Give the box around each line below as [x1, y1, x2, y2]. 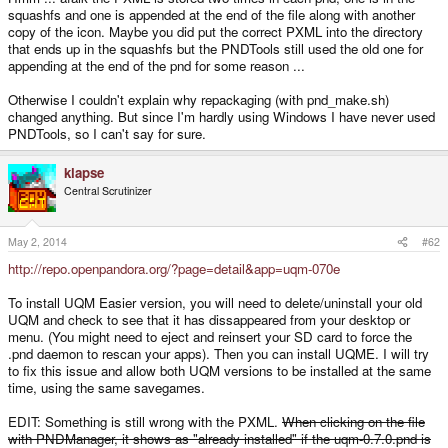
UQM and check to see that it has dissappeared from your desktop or [8, 310, 410, 330]
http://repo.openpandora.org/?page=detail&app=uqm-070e [8, 259, 340, 279]
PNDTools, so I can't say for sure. [8, 123, 206, 143]
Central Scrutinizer [64, 182, 152, 198]
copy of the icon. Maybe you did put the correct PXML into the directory [8, 21, 423, 41]
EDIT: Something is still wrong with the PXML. [8, 412, 282, 432]
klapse [64, 162, 104, 182]
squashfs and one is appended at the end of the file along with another [8, 4, 415, 24]
